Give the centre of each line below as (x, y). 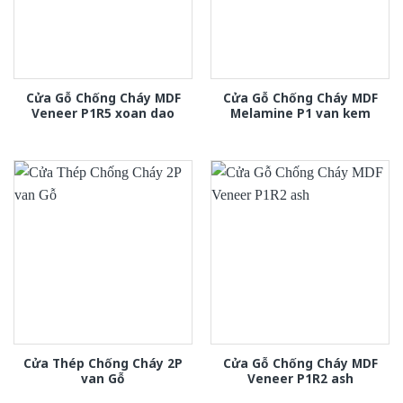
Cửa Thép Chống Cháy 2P (103, 363)
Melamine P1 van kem (300, 112)
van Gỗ (103, 378)
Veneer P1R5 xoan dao (103, 112)
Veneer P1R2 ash (300, 378)
